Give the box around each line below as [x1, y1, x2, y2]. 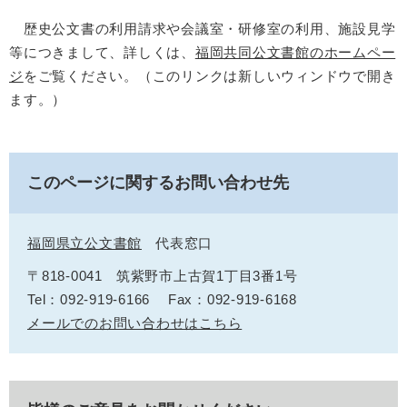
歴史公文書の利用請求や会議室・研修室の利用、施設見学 [9, 21, 396, 36]
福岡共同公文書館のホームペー [194, 45, 396, 60]
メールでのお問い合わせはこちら [27, 315, 243, 331]
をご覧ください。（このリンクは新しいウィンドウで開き [23, 68, 396, 84]
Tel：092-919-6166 [27, 292, 150, 307]
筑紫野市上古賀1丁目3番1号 [115, 268, 298, 283]
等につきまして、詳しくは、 [9, 45, 195, 60]
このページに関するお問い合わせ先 [27, 174, 289, 192]
